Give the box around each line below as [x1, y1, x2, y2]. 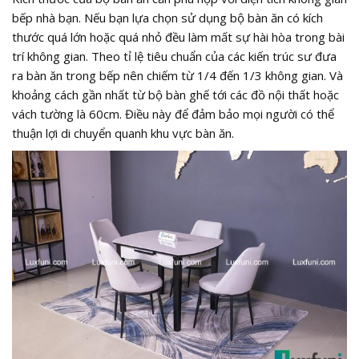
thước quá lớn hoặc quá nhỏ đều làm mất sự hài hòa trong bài [12, 28, 345, 45]
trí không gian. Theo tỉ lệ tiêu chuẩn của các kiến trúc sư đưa [12, 47, 337, 64]
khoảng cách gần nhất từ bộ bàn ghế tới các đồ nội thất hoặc [12, 86, 339, 103]
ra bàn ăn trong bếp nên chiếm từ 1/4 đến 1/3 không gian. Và [12, 67, 343, 83]
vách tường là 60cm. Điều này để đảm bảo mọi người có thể [12, 105, 334, 122]
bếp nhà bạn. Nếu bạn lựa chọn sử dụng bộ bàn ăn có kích [12, 9, 323, 26]
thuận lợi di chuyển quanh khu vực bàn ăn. [12, 124, 234, 141]
